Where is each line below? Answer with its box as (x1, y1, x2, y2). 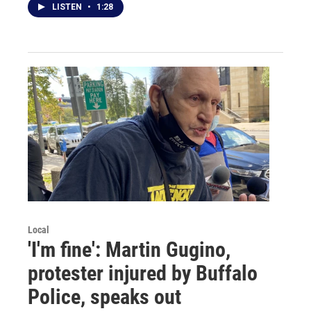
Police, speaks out (28, 284, 181, 309)
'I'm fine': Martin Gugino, (28, 237, 230, 262)
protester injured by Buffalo (28, 260, 258, 285)
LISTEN (52, 1, 84, 12)
